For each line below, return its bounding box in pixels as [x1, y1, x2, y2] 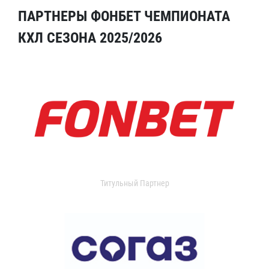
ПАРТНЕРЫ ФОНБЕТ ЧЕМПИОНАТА [18, 8, 230, 25]
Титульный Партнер [100, 178, 169, 188]
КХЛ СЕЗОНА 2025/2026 [18, 29, 162, 46]
